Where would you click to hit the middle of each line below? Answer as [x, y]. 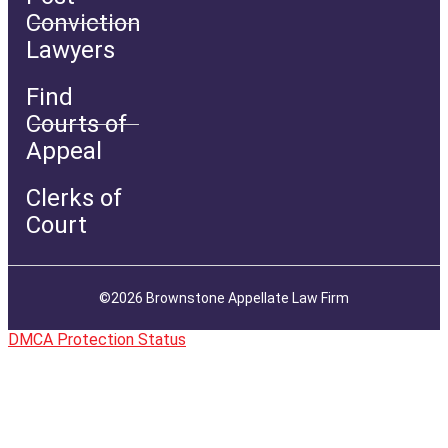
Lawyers [70, 49]
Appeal [64, 150]
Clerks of [74, 197]
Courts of [76, 123]
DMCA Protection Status [97, 339]
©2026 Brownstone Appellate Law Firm [224, 297]
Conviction [83, 22]
